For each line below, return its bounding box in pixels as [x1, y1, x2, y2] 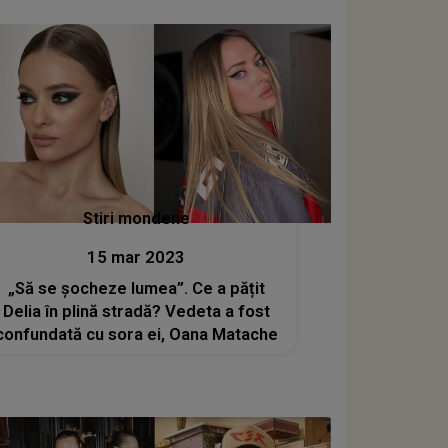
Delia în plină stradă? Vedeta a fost [2, 302, 270, 321]
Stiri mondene [82, 209, 190, 228]
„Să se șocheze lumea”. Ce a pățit [7, 279, 265, 298]
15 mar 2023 [87, 248, 186, 267]
